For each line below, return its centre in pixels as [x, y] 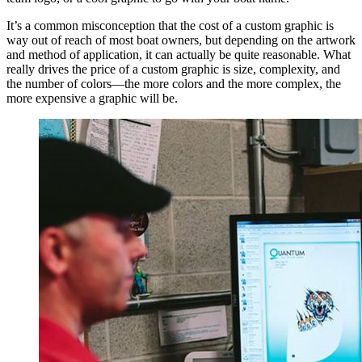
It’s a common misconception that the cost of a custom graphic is [170, 25]
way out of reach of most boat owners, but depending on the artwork [181, 40]
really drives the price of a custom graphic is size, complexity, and [173, 69]
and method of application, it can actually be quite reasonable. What [179, 54]
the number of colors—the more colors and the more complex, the [174, 83]
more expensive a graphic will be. [92, 98]
